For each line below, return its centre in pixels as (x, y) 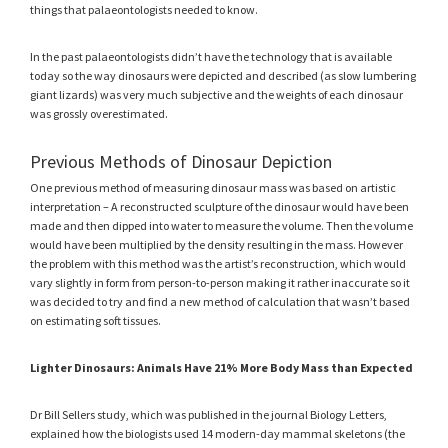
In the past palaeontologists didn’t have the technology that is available (211, 56)
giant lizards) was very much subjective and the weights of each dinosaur (216, 94)
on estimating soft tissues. (95, 320)
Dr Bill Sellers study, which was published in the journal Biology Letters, (208, 414)
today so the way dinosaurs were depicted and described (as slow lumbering (223, 75)
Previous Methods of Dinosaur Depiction (181, 161)
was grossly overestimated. (99, 113)
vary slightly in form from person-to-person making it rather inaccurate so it (220, 282)
